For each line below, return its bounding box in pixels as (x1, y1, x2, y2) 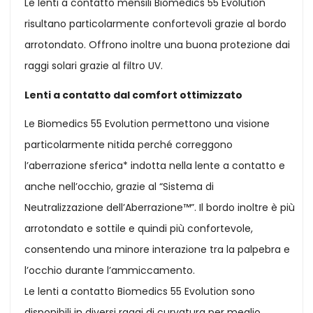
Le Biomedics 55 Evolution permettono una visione (24, 117, 270, 131)
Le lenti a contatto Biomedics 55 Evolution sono (24, 284, 256, 299)
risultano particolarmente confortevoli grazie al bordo (24, 17, 287, 31)
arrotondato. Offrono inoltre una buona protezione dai (24, 38, 291, 52)
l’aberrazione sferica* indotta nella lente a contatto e (24, 159, 286, 173)
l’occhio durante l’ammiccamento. (24, 263, 196, 278)
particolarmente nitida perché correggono (24, 138, 233, 152)
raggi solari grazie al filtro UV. (24, 59, 163, 73)
